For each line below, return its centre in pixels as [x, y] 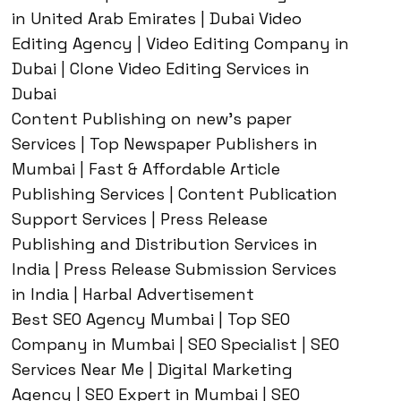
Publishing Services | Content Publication [175, 194]
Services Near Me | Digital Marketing [152, 369]
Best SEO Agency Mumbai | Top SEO [151, 319]
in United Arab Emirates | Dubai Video [157, 18]
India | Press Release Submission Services [174, 269]
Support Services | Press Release [140, 219]
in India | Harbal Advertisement [133, 294]
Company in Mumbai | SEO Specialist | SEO [175, 344]
